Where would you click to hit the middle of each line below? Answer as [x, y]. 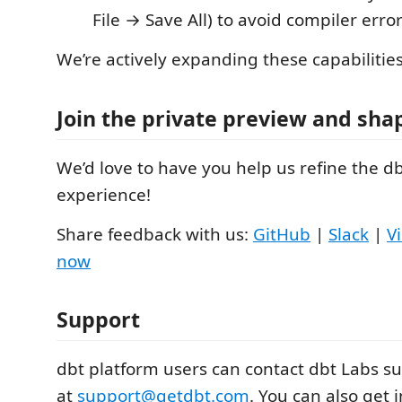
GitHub [282, 234]
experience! [104, 194]
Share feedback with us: [155, 234]
